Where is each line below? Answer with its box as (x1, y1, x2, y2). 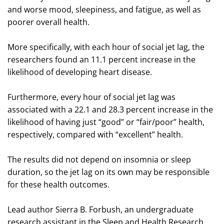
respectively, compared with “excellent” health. (7, 128, 183, 140)
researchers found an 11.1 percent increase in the (7, 53, 195, 65)
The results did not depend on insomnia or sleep (7, 153, 191, 165)
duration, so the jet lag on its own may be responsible (7, 166, 209, 177)
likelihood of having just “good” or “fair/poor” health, (7, 116, 204, 127)
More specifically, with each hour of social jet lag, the (7, 41, 204, 52)
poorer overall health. (7, 16, 89, 27)
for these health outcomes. (7, 178, 109, 190)
